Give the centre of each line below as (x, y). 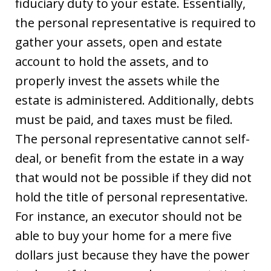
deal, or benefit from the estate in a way (129, 158)
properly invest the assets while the (117, 80)
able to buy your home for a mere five (123, 235)
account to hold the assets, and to (112, 61)
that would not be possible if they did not (133, 177)
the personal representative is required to (135, 22)
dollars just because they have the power (132, 255)
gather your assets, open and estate (119, 42)
